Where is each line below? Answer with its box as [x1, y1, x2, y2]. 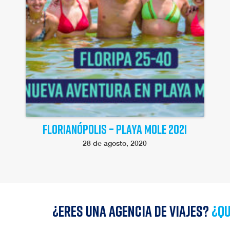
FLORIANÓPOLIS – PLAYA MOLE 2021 [42, 121, 187, 137]
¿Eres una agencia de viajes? [52, 201, 212, 220]
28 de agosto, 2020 [83, 138, 147, 147]
